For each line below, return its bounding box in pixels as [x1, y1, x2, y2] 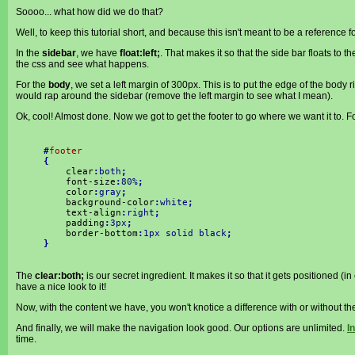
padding [44, 218, 105, 228]
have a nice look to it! [16, 281, 106, 292]
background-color [44, 197, 155, 208]
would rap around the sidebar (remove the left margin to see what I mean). [16, 90, 333, 101]
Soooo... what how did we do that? [16, 6, 163, 17]
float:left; [120, 48, 160, 59]
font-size [44, 177, 116, 187]
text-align [44, 208, 121, 218]
